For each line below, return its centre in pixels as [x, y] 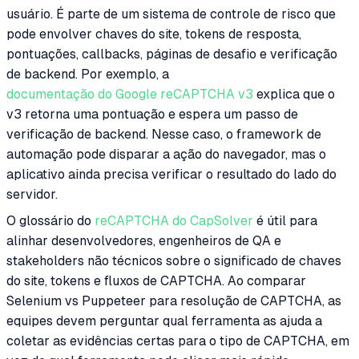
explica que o [294, 94]
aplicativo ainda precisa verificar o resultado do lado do [171, 174]
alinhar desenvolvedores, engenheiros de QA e [144, 240]
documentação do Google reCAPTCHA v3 [130, 94]
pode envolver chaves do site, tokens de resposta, [154, 34]
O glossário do [50, 220]
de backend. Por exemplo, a [88, 74]
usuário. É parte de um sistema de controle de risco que [171, 14]
